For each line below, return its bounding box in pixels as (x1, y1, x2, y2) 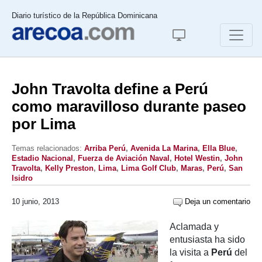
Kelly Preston (45, 164, 94, 173)
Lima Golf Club (121, 164, 176, 173)
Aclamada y (170, 222, 219, 232)
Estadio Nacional (12, 154, 73, 163)
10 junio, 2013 (12, 197, 59, 206)
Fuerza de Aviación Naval (78, 154, 170, 163)
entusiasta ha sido (170, 235, 245, 244)
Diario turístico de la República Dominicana (12, 11, 157, 20)
